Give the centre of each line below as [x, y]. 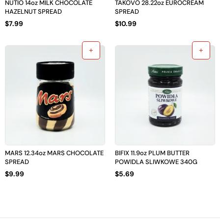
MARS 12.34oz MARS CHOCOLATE [54, 153]
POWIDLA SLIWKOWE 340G [156, 162]
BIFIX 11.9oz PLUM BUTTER [152, 153]
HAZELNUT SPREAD [33, 11]
